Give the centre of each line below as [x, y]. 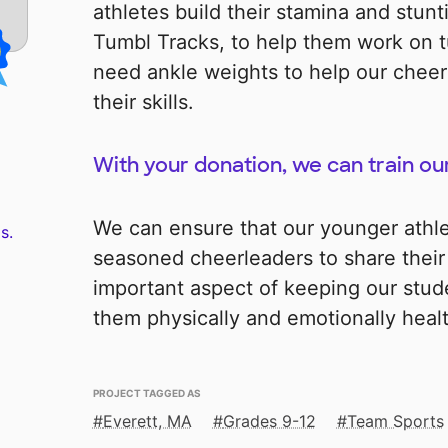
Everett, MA [147, 421]
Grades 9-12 [269, 421]
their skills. [143, 102]
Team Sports [395, 421]
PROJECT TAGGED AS [146, 392]
